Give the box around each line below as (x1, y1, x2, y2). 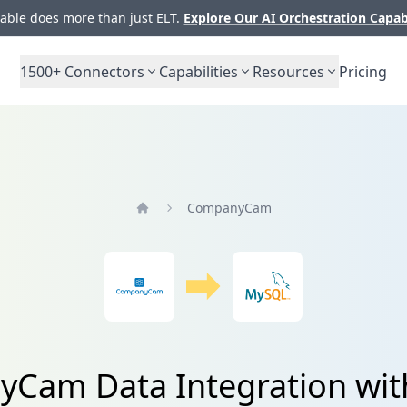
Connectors (61, 61, 144, 82)
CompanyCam (187, 198, 273, 216)
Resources (253, 61, 324, 82)
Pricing (339, 61, 387, 82)
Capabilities (159, 61, 238, 82)
